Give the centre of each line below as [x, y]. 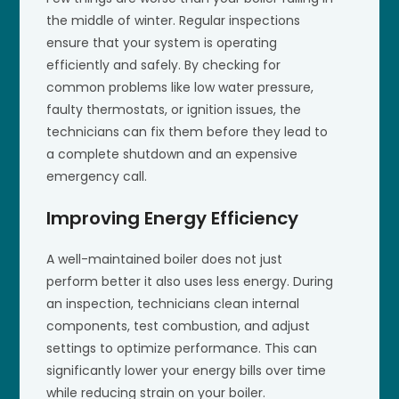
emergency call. [97, 176]
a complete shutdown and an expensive [172, 154]
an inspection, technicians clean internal [173, 303]
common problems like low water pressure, [180, 87]
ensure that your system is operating [162, 42]
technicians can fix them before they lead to [187, 131]
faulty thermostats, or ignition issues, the [174, 109]
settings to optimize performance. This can [182, 348]
